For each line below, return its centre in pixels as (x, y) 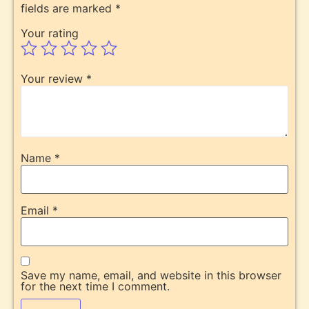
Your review (53, 79)
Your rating (50, 33)
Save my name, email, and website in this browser (151, 276)
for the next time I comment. (95, 287)
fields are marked (68, 9)
